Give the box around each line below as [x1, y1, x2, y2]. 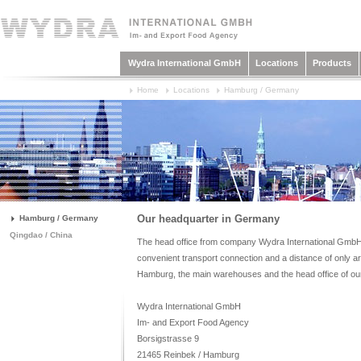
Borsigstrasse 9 [137, 333, 199, 343]
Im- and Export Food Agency [137, 317, 249, 327]
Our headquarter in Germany [137, 212, 280, 225]
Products [313, 58, 351, 68]
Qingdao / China [10, 230, 73, 239]
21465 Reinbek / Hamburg [137, 349, 239, 359]
